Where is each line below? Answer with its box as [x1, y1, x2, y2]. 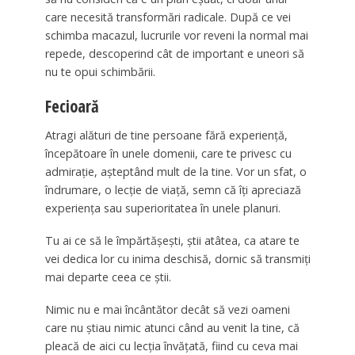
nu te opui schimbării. [44, 64, 155, 80]
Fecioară [44, 95, 99, 118]
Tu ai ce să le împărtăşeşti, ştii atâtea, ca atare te [44, 232, 300, 248]
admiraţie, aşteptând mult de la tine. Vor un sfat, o [44, 164, 307, 179]
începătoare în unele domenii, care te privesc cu [44, 146, 292, 161]
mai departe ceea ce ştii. [44, 269, 171, 284]
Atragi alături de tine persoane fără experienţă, [44, 128, 288, 143]
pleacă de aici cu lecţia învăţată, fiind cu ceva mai [44, 338, 298, 353]
